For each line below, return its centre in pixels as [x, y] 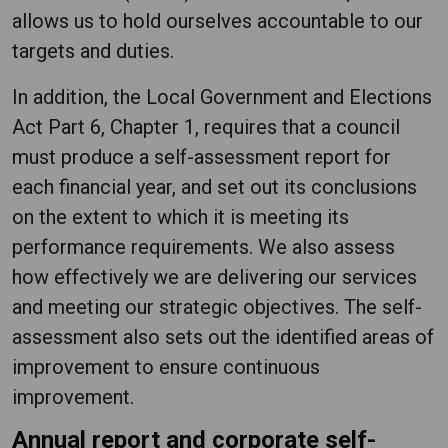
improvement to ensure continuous [166, 367]
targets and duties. [93, 51]
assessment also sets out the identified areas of [223, 337]
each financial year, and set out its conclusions [214, 187]
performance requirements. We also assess [203, 247]
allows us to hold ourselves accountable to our [217, 21]
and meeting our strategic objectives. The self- [217, 307]
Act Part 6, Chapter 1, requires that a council [206, 127]
